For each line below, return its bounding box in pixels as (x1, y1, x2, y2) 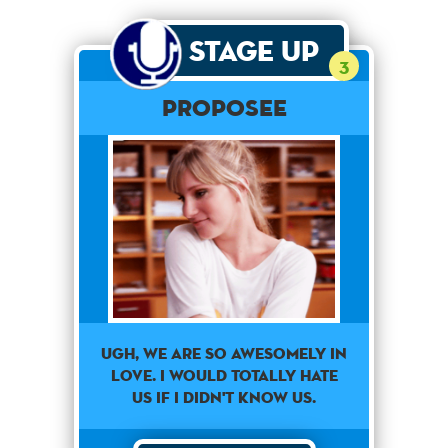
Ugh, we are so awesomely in (101, 343, 347, 365)
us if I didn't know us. (132, 387, 316, 409)
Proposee (161, 92, 287, 122)
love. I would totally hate (110, 365, 338, 387)
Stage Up (188, 32, 319, 68)
